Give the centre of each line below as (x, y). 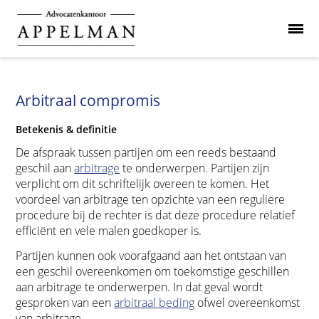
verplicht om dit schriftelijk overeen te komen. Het (143, 183)
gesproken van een (65, 303)
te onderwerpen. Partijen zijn (195, 168)
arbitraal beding (155, 303)
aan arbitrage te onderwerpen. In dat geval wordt (140, 287)
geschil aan (45, 168)
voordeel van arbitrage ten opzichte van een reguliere (151, 199)
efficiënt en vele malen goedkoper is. (109, 230)
